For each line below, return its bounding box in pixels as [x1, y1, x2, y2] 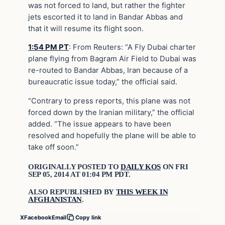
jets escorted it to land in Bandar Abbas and [28, 12, 183, 22]
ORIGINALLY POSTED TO [28, 162, 121, 171]
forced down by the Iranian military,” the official [28, 108, 194, 118]
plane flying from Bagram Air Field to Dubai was [28, 54, 196, 64]
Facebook [24, 213, 52, 221]
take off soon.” [28, 143, 79, 152]
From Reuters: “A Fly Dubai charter [71, 43, 196, 52]
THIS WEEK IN [116, 187, 168, 196]
